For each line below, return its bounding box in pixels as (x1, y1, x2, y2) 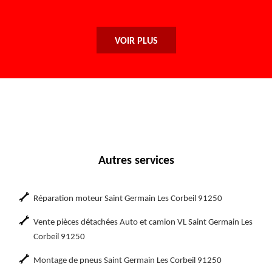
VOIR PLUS (114, 36, 158, 46)
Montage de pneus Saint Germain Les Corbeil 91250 (33, 256, 222, 265)
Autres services (98, 155, 174, 167)
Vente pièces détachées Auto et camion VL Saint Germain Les (33, 218, 253, 227)
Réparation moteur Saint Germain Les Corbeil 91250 (33, 194, 222, 203)
